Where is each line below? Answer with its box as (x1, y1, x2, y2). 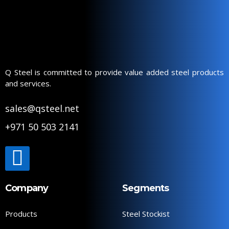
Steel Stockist (122, 209, 170, 219)
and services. (5, 78, 51, 89)
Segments (122, 182, 169, 194)
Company (5, 182, 49, 194)
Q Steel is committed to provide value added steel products (5, 67, 224, 78)
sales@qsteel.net (5, 102, 79, 115)
